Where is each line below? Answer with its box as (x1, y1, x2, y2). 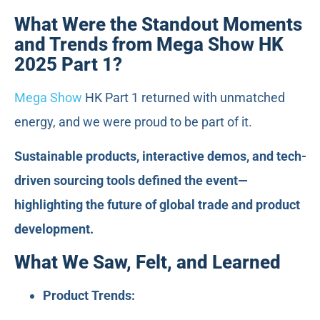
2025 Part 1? (14, 53, 122, 75)
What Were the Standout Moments (14, 13, 302, 35)
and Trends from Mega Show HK (14, 33, 284, 55)
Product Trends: (43, 287, 135, 303)
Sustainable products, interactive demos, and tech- (14, 149, 306, 164)
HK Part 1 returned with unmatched (82, 89, 285, 105)
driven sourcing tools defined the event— (14, 173, 248, 189)
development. (14, 221, 94, 237)
